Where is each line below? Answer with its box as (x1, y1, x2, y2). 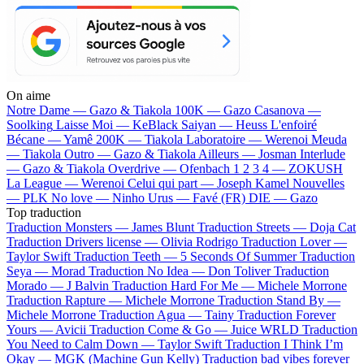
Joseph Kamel (217, 175, 289, 190)
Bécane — (6, 132, 63, 146)
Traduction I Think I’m (225, 336, 343, 351)
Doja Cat (310, 219, 356, 234)
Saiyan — (181, 117, 236, 132)
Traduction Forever (237, 307, 336, 322)
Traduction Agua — (99, 307, 205, 322)
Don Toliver (208, 263, 271, 278)
